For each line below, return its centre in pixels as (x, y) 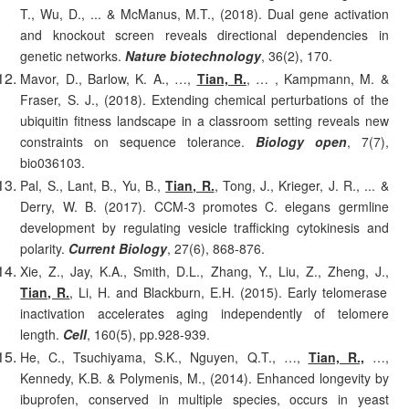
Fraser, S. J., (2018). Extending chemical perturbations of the (204, 100)
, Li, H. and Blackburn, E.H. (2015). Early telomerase (228, 293)
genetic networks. (73, 56)
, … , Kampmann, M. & (317, 79)
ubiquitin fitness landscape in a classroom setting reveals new (204, 121)
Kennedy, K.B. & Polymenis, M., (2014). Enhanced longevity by (204, 378)
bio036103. (53, 163)
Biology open (296, 142)
